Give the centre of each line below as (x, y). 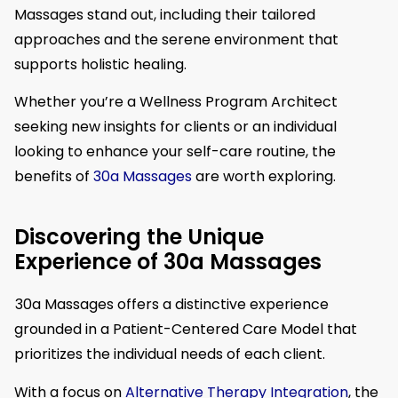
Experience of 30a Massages (168, 262)
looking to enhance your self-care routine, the (175, 152)
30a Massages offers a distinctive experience (172, 305)
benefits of (54, 177)
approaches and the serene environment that (176, 39)
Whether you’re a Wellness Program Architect (176, 102)
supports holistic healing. (100, 64)
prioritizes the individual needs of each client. (170, 354)
